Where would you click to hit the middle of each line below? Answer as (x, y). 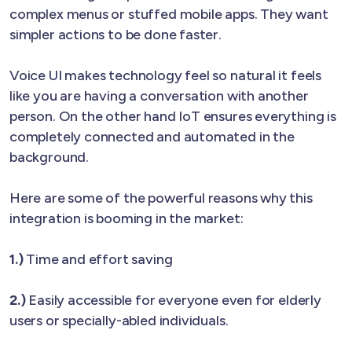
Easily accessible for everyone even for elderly (175, 300)
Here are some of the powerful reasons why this (161, 198)
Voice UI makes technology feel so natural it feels (166, 75)
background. (49, 157)
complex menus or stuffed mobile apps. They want (169, 14)
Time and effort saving (99, 259)
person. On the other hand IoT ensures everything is (173, 116)
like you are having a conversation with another (159, 95)
